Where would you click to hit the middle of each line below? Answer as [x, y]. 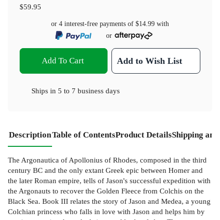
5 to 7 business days [89, 91]
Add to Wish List [150, 61]
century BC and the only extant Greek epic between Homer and [105, 170]
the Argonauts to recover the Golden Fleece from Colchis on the [106, 191]
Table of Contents [84, 135]
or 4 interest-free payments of [93, 24]
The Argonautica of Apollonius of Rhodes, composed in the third [107, 160]
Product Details [144, 135]
